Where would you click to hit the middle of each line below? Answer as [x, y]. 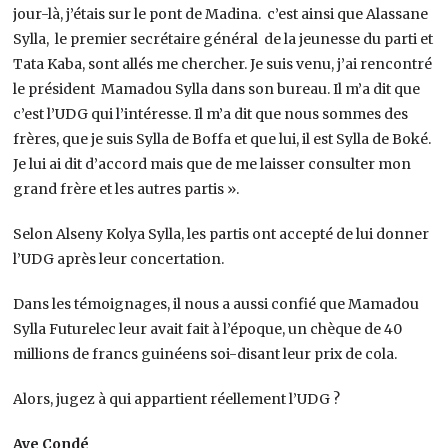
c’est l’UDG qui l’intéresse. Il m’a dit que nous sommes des [211, 113]
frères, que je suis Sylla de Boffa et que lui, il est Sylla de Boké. [222, 138]
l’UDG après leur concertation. [119, 258]
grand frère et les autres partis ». [126, 188]
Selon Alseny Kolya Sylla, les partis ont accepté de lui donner [221, 233]
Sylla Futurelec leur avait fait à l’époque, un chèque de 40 [208, 328]
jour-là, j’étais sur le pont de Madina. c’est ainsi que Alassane [221, 13]
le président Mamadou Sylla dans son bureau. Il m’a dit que [217, 88]
